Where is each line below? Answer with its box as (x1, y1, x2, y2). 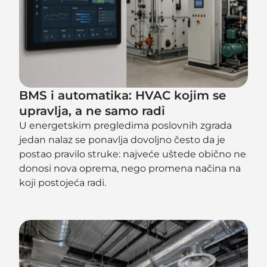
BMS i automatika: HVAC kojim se (19, 88, 226, 103)
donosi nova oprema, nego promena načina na (19, 162, 241, 174)
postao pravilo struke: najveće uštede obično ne (19, 148, 247, 160)
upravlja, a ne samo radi (19, 103, 166, 118)
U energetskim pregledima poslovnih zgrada (19, 119, 232, 131)
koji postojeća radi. (19, 176, 107, 188)
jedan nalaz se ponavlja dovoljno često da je (19, 133, 226, 145)
